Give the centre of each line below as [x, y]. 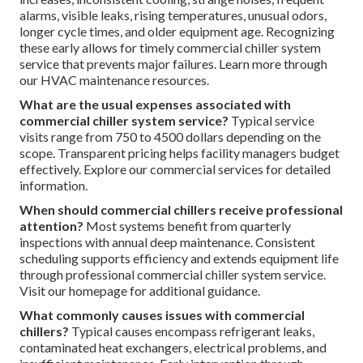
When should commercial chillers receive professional [181, 210]
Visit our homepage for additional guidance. [140, 291]
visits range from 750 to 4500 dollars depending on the [170, 137]
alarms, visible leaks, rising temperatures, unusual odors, [173, 15]
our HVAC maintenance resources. [114, 80]
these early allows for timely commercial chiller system [170, 48]
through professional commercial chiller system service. [173, 275]
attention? [51, 226]
